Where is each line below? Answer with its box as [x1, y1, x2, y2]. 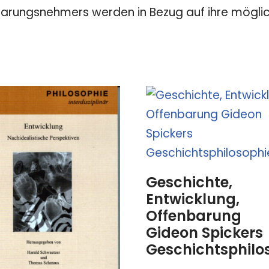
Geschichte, [146, 172, 233, 193]
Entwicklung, [146, 189, 240, 210]
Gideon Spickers [146, 223, 264, 243]
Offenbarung [146, 206, 242, 226]
